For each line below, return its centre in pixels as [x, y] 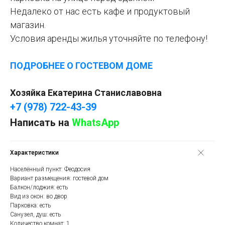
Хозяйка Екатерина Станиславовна [86, 93]
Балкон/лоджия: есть [39, 188]
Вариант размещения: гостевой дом [59, 179]
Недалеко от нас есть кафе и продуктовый [100, 12]
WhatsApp [95, 123]
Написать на [41, 123]
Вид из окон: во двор [39, 197]
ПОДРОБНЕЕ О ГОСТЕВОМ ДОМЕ [81, 66]
